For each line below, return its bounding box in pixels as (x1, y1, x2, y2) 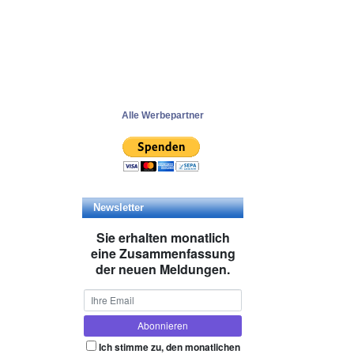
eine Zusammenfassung (90, 244, 235, 262)
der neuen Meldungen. (96, 260, 230, 278)
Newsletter (90, 202, 147, 213)
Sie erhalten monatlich (96, 228, 230, 247)
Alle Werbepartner (122, 110, 204, 121)
